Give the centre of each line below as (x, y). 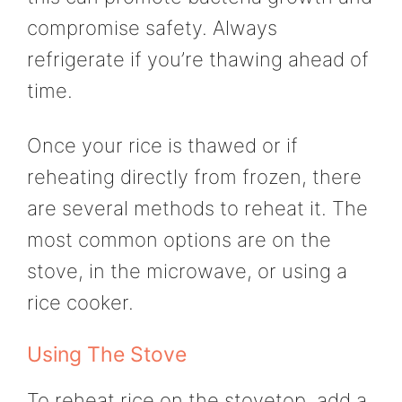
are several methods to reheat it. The (197, 209)
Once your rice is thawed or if (162, 146)
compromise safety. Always (152, 27)
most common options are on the (179, 240)
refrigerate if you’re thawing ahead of (198, 59)
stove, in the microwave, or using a (187, 271)
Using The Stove (107, 354)
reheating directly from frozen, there (194, 177)
